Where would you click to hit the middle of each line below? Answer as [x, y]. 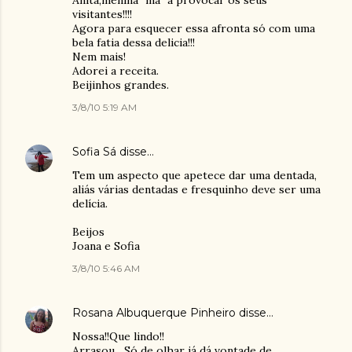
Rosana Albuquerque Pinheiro [154, 313]
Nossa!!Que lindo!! [118, 336]
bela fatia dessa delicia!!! [134, 42]
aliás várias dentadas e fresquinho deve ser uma [196, 189]
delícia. [90, 203]
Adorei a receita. [115, 71]
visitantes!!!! [102, 14]
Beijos [88, 232]
